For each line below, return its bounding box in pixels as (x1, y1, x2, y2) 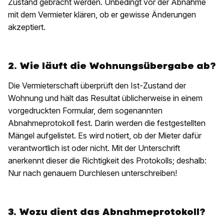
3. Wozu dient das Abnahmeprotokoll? (8, 205, 205, 218)
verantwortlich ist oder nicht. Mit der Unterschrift (8, 143, 180, 153)
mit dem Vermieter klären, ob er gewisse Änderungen (8, 9, 196, 20)
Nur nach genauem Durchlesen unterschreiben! (8, 168, 177, 178)
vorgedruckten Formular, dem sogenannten (8, 105, 162, 116)
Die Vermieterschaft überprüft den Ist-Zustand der (8, 80, 186, 91)
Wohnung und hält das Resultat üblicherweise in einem (8, 93, 202, 103)
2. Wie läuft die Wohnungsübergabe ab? (8, 59, 215, 72)
